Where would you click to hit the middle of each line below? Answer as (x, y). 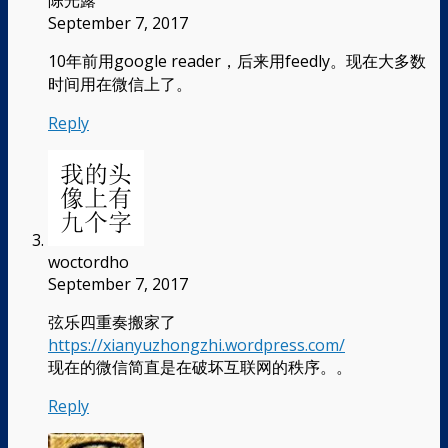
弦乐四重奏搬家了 (112, 321)
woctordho (88, 261)
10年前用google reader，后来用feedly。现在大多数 (237, 60)
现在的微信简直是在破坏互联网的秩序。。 (200, 366)
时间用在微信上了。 (120, 83)
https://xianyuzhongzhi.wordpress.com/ (196, 344)
